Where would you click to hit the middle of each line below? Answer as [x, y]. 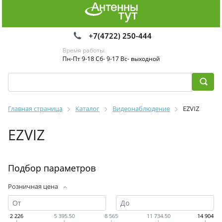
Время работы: [84, 50]
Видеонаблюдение [141, 109]
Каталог [87, 109]
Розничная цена [33, 186]
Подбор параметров [52, 168]
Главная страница [35, 109]
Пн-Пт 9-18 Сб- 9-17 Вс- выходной [111, 59]
